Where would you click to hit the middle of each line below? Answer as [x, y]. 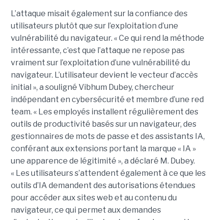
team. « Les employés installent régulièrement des [104, 111]
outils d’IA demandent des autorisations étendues [103, 185]
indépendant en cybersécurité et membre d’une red [107, 99]
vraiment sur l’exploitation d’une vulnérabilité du [100, 62]
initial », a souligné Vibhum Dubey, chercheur [92, 87]
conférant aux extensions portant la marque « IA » [103, 148]
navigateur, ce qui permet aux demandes [86, 210]
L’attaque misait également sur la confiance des [99, 13]
